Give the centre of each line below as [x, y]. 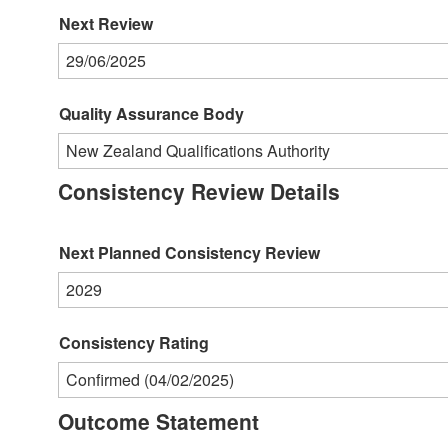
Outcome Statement [158, 420]
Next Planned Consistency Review [189, 253]
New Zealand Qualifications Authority [198, 150]
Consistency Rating [134, 343]
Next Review [106, 23]
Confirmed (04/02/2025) [150, 380]
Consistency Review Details [199, 191]
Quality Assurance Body [151, 113]
